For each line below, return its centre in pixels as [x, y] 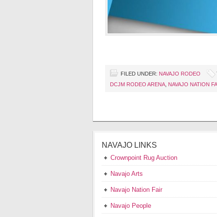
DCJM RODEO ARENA [138, 85]
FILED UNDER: [140, 74]
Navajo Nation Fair [136, 190]
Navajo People [131, 206]
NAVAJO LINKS [129, 145]
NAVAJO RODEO [180, 74]
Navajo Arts [127, 174]
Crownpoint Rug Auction [144, 158]
